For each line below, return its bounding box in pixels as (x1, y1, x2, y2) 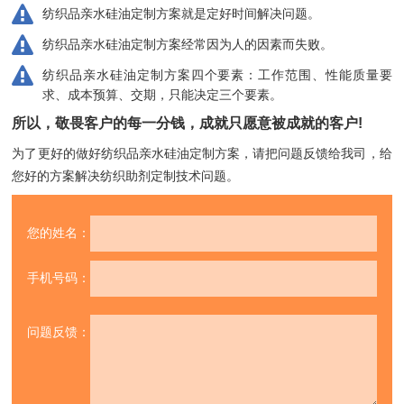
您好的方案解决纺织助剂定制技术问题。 (12, 168, 240, 183)
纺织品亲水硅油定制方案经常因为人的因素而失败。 (42, 37, 334, 51)
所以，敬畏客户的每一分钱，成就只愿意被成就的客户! (12, 115, 363, 132)
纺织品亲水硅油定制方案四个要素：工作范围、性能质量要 (42, 68, 392, 82)
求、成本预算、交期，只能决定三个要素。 (42, 87, 283, 102)
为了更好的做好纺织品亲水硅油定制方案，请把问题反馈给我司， (12, 145, 380, 161)
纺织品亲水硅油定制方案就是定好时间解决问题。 (42, 6, 321, 21)
